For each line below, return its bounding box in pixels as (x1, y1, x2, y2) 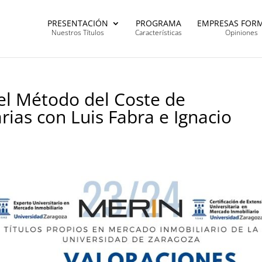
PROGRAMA (136, 18, 181, 29)
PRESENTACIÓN (47, 18, 108, 29)
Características (135, 27, 182, 37)
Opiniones (225, 27, 258, 37)
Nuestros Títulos (51, 27, 104, 37)
